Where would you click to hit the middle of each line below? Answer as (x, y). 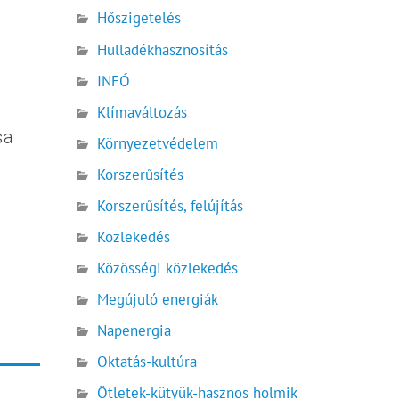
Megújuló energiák (158, 299)
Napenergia (134, 331)
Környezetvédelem (158, 143)
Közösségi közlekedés (168, 268)
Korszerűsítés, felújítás (171, 205)
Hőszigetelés (139, 18)
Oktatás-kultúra (147, 362)
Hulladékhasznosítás (163, 49)
